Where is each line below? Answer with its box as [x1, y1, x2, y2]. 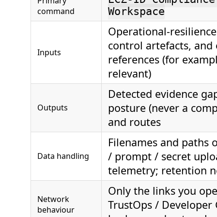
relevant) [108, 66, 151, 80]
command [37, 5, 75, 16]
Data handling [37, 150, 89, 161]
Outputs [37, 102, 68, 113]
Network [37, 193, 69, 204]
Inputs [37, 46, 61, 58]
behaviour [37, 204, 75, 215]
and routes [108, 114, 161, 129]
